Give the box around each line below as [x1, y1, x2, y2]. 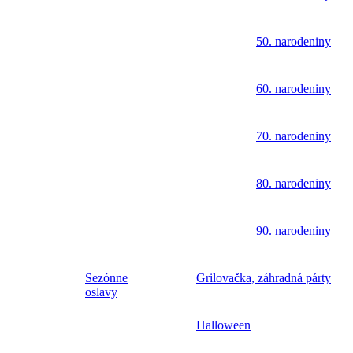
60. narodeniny [256, 82, 331, 96]
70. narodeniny [256, 129, 331, 143]
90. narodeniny [256, 224, 331, 238]
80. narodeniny [256, 176, 331, 191]
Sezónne [85, 271, 128, 285]
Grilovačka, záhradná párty [196, 271, 331, 285]
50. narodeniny [256, 35, 331, 49]
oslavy [85, 285, 117, 299]
